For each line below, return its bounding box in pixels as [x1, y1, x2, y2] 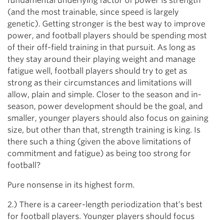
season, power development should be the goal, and [7, 102, 203, 111]
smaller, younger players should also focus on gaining [7, 113, 208, 123]
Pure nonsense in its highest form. [7, 180, 135, 190]
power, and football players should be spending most [7, 31, 207, 40]
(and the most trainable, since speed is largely [7, 7, 179, 17]
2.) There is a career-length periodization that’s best [7, 200, 202, 209]
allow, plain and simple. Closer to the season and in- [7, 90, 201, 99]
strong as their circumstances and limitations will [7, 78, 192, 87]
